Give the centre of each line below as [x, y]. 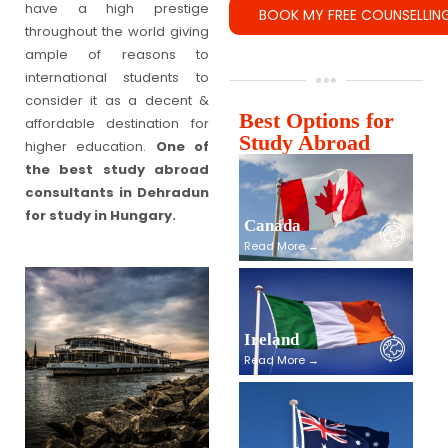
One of [182, 147]
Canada [272, 226]
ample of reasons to [117, 55]
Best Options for [316, 121]
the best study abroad [117, 170]
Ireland [271, 340]
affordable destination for [117, 124]
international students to [117, 78]
